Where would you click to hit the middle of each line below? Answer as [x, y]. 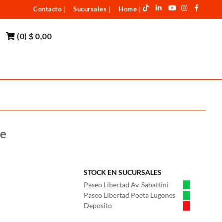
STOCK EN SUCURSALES [123, 172]
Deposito [98, 205]
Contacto [47, 9]
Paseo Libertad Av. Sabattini [126, 185]
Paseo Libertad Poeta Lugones [130, 195]
